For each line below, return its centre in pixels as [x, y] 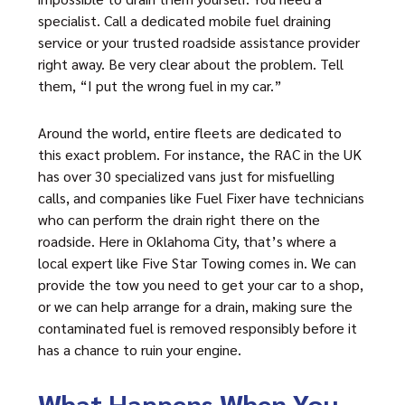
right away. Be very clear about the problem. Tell [191, 64]
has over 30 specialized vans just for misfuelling [186, 176]
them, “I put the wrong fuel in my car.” [160, 85]
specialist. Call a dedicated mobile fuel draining [184, 20]
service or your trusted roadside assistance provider [199, 42]
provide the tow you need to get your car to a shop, [201, 284]
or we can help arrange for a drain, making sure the [195, 306]
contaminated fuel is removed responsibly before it [198, 328]
